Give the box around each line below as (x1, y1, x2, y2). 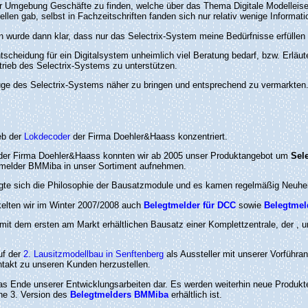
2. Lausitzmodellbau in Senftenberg (23, 249, 164, 260)
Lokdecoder (24, 131, 70, 142)
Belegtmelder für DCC (144, 199, 236, 210)
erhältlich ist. (168, 289, 222, 300)
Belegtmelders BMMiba (70, 289, 168, 300)
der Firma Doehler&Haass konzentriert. (70, 131, 228, 142)
